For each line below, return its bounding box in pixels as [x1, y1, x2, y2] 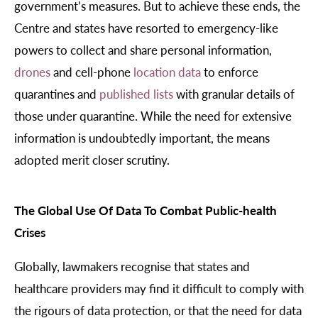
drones [14, 62, 50, 80]
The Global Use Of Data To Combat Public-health [14, 201, 277, 219]
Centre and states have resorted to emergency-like [14, 18, 278, 36]
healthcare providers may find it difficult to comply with [14, 280, 304, 297]
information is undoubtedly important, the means [14, 128, 270, 146]
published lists [99, 84, 173, 102]
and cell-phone [50, 62, 133, 80]
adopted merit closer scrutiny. [14, 150, 170, 168]
